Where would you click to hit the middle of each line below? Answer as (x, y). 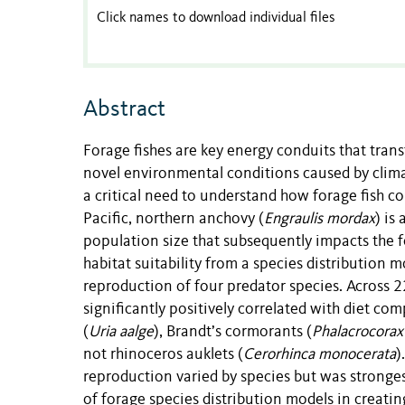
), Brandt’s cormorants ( (233, 332)
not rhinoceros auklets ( (163, 354)
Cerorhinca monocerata (320, 354)
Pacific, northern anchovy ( (174, 219)
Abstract (124, 110)
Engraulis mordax (320, 219)
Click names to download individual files (216, 19)
